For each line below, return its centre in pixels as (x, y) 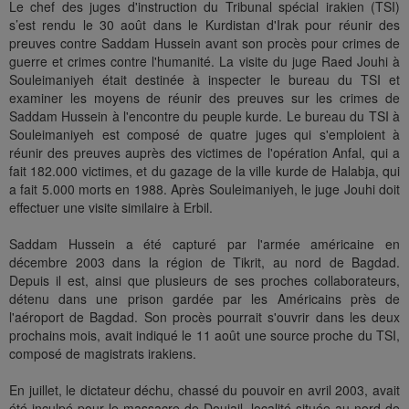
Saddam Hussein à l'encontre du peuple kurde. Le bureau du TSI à (204, 116)
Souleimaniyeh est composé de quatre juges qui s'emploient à (204, 135)
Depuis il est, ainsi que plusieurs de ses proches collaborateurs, (204, 281)
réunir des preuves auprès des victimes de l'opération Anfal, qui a (204, 153)
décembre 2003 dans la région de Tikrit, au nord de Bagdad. (204, 262)
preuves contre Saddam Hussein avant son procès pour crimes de (204, 43)
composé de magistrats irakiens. (103, 354)
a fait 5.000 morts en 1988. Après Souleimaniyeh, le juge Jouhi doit (204, 189)
